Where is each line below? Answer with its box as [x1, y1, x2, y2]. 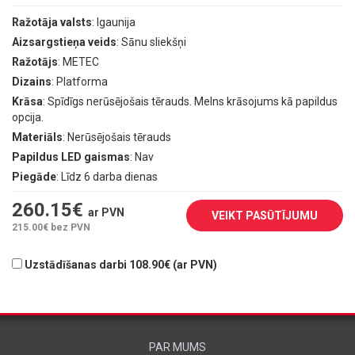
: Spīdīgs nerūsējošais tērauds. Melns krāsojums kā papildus [43, 94, 338, 108]
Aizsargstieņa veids [12, 35, 116, 48]
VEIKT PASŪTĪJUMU [212, 208, 318, 222]
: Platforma [52, 74, 108, 88]
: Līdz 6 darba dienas [56, 170, 158, 183]
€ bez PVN [43, 221, 90, 233]
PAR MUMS [149, 341, 206, 353]
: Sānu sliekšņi [116, 35, 186, 48]
